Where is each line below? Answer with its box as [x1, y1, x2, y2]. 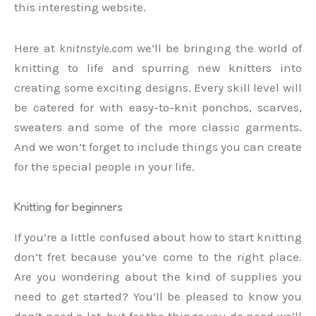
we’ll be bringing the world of [133, 40, 302, 55]
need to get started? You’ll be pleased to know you [14, 289, 302, 304]
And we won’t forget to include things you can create [14, 139, 302, 154]
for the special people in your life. [14, 159, 195, 174]
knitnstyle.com [59, 40, 133, 55]
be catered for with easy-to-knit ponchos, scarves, [14, 99, 302, 114]
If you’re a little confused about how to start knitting [14, 230, 302, 245]
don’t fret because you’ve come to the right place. [14, 250, 302, 265]
